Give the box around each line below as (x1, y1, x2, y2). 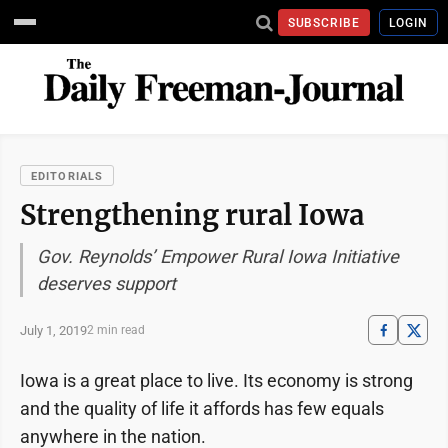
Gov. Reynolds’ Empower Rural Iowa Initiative (37, 246, 399, 267)
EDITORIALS (31, 170, 103, 183)
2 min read (87, 323, 145, 337)
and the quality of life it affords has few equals (20, 398, 384, 419)
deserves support (37, 273, 176, 294)
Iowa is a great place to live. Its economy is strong (20, 370, 413, 391)
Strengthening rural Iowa (20, 198, 364, 232)
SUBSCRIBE (287, 15, 361, 30)
